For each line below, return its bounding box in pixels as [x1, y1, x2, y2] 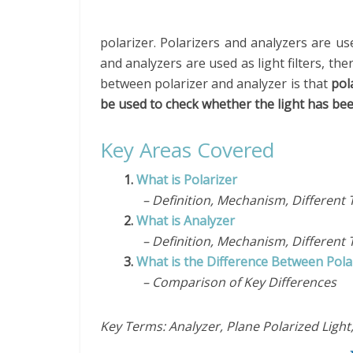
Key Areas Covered [100, 136, 274, 164]
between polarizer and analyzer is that [100, 75, 331, 92]
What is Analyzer [136, 212, 235, 229]
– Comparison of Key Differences [143, 273, 336, 291]
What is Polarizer [136, 171, 237, 188]
